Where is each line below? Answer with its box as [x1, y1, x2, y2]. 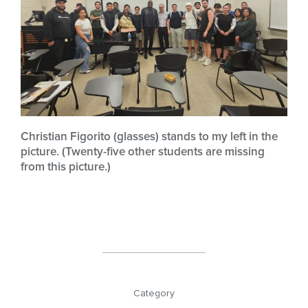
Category [133, 288, 175, 298]
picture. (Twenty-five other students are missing [21, 146, 265, 158]
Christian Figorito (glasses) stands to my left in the [21, 131, 278, 143]
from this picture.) [21, 161, 111, 173]
